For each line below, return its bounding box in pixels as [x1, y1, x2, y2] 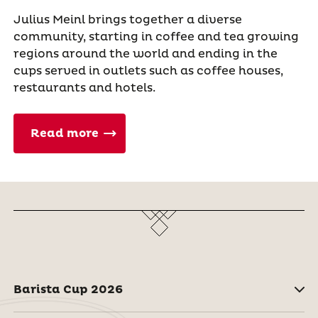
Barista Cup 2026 [13, 283, 123, 297]
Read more [30, 126, 99, 141]
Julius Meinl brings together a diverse [13, 13, 242, 28]
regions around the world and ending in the [13, 47, 278, 62]
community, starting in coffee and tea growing [13, 30, 299, 45]
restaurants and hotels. [13, 81, 155, 96]
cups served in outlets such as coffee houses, [13, 64, 283, 79]
